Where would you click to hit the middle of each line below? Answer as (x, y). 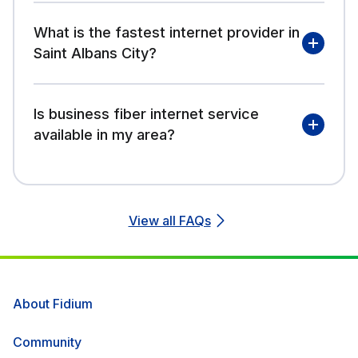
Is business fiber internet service (146, 113)
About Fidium (53, 303)
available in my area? (104, 134)
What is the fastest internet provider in (167, 32)
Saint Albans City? (95, 53)
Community (47, 342)
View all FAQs (169, 220)
